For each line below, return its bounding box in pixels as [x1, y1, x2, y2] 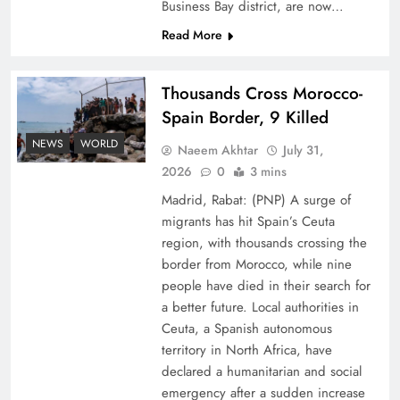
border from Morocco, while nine [161, 254, 352, 275]
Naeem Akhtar [177, 141, 258, 160]
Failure [29, 144, 77, 169]
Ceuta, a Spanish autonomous [161, 319, 332, 339]
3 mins [249, 162, 287, 181]
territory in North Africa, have [161, 340, 332, 361]
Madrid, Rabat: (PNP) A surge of [161, 190, 351, 211]
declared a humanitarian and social [161, 362, 362, 382]
